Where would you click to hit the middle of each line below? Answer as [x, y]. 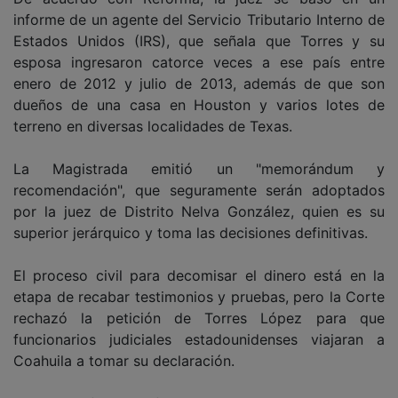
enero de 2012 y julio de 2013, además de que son [199, 83]
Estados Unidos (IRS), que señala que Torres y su [199, 40]
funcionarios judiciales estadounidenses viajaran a [199, 339]
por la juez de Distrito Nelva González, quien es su [199, 211]
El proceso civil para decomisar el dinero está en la [199, 275]
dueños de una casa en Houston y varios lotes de [199, 104]
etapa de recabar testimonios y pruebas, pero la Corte [199, 296]
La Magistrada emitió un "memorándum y [199, 168]
